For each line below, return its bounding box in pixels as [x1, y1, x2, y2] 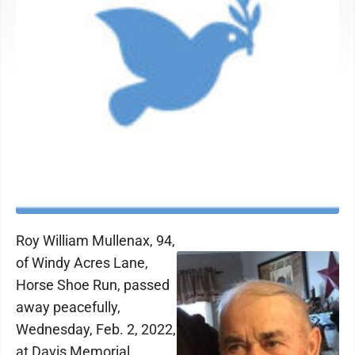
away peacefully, [16, 299, 120, 315]
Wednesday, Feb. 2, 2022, [16, 321, 176, 338]
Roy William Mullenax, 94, [16, 232, 175, 249]
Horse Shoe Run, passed [16, 277, 170, 293]
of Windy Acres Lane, [16, 254, 148, 271]
